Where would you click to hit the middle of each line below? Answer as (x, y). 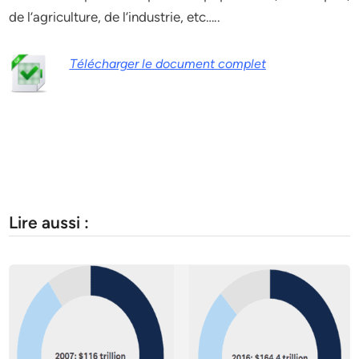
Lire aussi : (49, 222)
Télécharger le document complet (167, 64)
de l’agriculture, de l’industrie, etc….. (115, 17)
